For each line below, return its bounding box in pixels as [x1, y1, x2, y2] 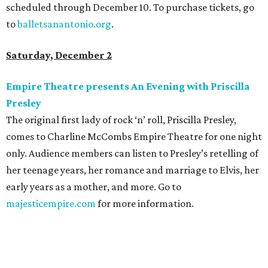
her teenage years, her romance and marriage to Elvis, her [6, 164, 259, 176]
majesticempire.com [6, 197, 96, 210]
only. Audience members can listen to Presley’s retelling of [6, 147, 258, 160]
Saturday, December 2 [6, 49, 112, 62]
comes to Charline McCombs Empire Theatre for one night [6, 130, 262, 143]
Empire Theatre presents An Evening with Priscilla [6, 80, 250, 93]
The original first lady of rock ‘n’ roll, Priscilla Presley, [6, 114, 236, 126]
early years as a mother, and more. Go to [6, 181, 181, 193]
